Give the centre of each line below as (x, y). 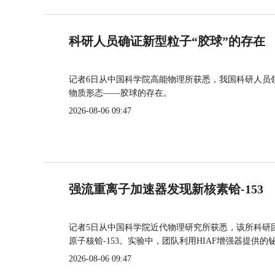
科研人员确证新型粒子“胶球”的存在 (167, 41)
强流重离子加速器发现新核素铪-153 (166, 189)
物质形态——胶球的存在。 (120, 93)
